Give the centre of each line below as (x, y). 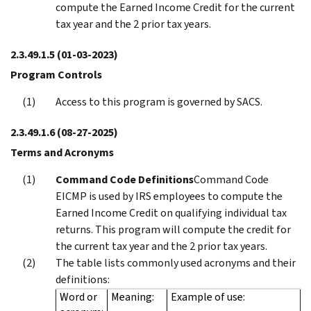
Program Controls (56, 74)
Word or (78, 296)
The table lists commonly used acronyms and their (176, 262)
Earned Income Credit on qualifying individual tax (171, 212)
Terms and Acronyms (62, 152)
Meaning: (133, 296)
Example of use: (208, 296)
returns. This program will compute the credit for (173, 229)
